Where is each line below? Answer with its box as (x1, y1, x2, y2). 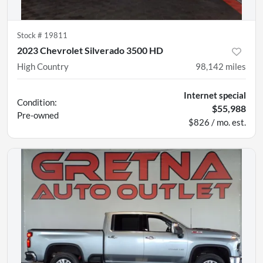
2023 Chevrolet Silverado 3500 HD (17, 45, 163, 56)
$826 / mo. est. (188, 117, 246, 128)
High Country (17, 61, 69, 72)
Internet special (184, 90, 246, 101)
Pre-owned (17, 110, 59, 121)
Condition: (17, 97, 57, 108)
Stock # (17, 31, 44, 41)
